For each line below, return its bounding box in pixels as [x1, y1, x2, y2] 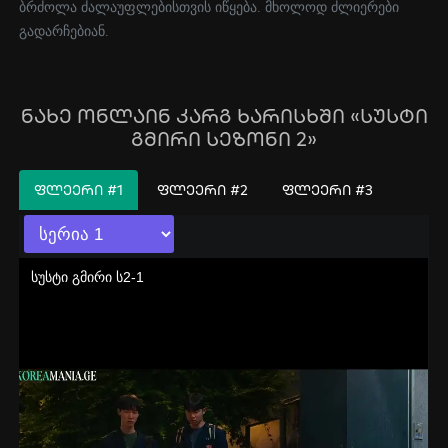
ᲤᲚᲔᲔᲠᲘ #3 [282, 181, 374, 199]
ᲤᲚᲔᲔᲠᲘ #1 [34, 181, 124, 199]
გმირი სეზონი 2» [131, 126, 317, 151]
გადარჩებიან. [19, 24, 110, 39]
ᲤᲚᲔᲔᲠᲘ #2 [157, 181, 249, 199]
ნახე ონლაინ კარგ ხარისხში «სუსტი [20, 103, 428, 128]
